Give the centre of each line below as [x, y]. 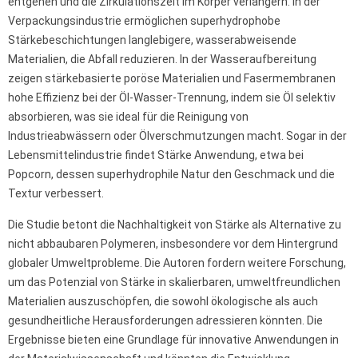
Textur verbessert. [56, 194]
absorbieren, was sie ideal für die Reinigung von [128, 117]
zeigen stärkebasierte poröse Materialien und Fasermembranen [172, 79]
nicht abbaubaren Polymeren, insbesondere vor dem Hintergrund [173, 244]
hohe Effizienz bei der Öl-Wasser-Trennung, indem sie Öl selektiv [172, 98]
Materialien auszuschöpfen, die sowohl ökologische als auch [163, 302]
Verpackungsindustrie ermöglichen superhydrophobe [144, 21]
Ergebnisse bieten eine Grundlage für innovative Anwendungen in [173, 340]
